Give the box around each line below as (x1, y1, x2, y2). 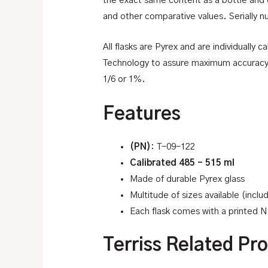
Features (103, 105, 181, 123)
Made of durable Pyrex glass (130, 174, 245, 184)
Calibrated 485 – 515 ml (130, 158, 235, 167)
